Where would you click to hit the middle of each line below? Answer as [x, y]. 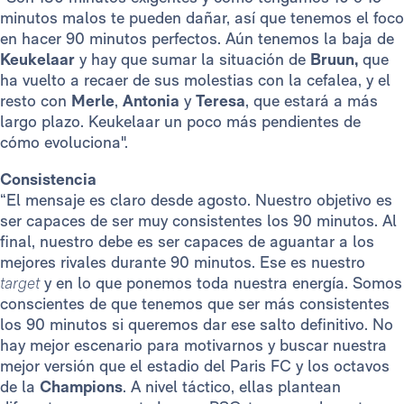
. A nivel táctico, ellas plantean [232, 387]
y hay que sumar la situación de [195, 60]
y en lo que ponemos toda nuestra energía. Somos [221, 283]
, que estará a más [312, 101]
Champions [81, 387]
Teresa [220, 101]
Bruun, [334, 60]
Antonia [151, 101]
